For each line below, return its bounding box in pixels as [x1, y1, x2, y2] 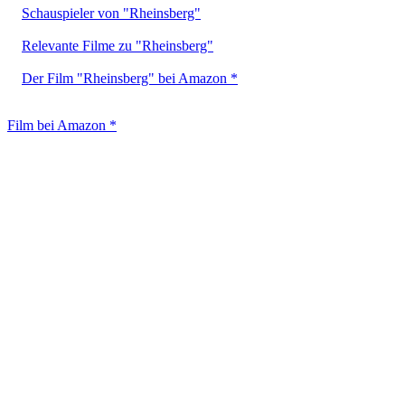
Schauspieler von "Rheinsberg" [22, 5, 201, 21]
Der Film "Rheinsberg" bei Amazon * [22, 70, 238, 86]
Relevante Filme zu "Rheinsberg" [22, 37, 213, 53]
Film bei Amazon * [7, 117, 117, 133]
